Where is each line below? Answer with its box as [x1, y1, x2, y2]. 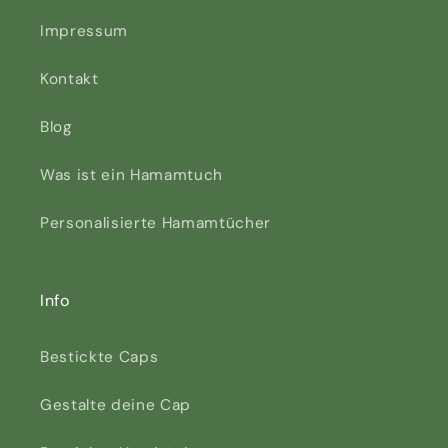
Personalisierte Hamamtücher [40, 213, 271, 234]
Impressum [40, 21, 128, 42]
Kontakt [40, 69, 99, 90]
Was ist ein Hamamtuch [40, 165, 223, 186]
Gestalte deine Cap [40, 395, 191, 416]
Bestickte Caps [40, 347, 159, 368]
